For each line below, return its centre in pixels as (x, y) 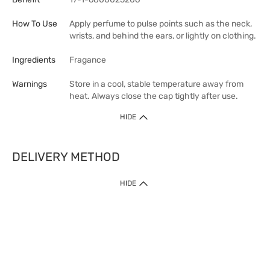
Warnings (30, 84)
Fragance (88, 60)
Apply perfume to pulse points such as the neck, (161, 24)
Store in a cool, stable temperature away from (156, 84)
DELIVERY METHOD (66, 157)
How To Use (35, 24)
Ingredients (34, 60)
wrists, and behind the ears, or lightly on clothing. (163, 36)
